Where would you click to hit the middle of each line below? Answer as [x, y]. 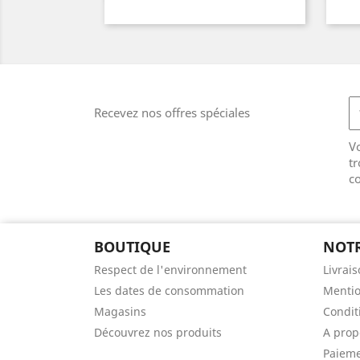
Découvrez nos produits [158, 332]
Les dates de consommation [169, 290]
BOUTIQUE [132, 247]
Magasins [120, 311]
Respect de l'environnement [170, 270]
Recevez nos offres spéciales [172, 112]
